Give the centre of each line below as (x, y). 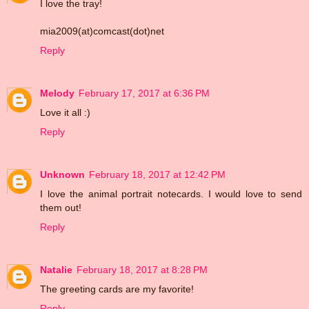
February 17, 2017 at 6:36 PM (144, 93)
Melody (57, 93)
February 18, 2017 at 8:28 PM (142, 269)
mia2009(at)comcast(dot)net (102, 31)
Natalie (56, 269)
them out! (61, 207)
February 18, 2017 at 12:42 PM (157, 174)
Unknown (62, 174)
